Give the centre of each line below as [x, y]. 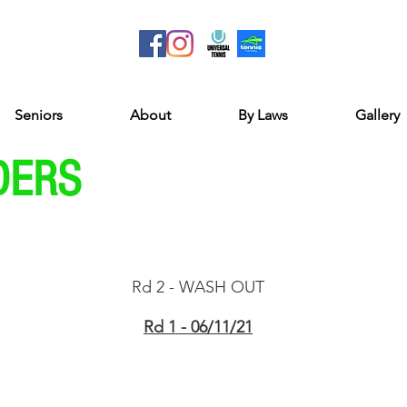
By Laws [263, 115]
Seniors [39, 115]
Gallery [377, 115]
